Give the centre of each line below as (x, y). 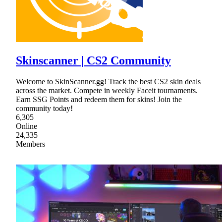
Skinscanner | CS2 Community (93, 61)
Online (27, 126)
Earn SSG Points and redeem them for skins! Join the (99, 100)
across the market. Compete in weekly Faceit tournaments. (107, 91)
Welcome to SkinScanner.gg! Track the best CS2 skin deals (108, 82)
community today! (44, 109)
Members (30, 144)
